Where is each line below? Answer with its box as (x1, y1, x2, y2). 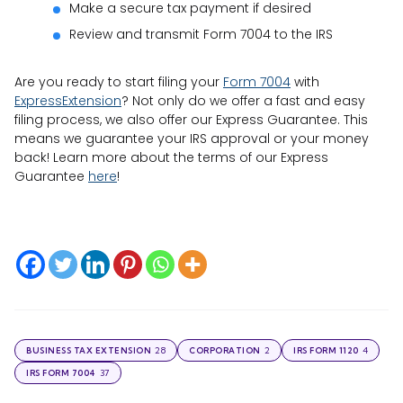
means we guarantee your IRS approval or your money (14, 130, 369, 148)
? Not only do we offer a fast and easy (121, 92, 365, 111)
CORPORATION (189, 345, 261, 356)
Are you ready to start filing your (14, 73, 223, 92)
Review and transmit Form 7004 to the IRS (69, 25, 333, 44)
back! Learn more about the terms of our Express (14, 148, 328, 167)
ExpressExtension (14, 92, 121, 111)
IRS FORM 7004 (26, 368, 96, 379)
